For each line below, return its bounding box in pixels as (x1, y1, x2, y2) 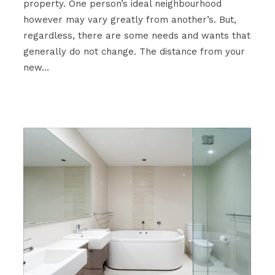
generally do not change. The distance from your (23, 46, 245, 58)
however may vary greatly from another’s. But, (23, 14, 236, 26)
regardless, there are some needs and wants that (23, 30, 250, 42)
